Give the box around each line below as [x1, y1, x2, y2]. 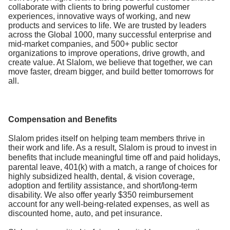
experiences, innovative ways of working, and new [8, 12, 190, 21]
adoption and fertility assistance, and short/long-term [8, 181, 197, 190]
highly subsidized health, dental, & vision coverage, [8, 172, 195, 181]
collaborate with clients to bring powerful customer [8, 3, 189, 12]
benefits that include [8, 153, 81, 162]
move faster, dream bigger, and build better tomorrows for [8, 67, 214, 76]
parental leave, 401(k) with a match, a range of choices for [8, 163, 217, 172]
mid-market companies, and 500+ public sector [8, 40, 178, 49]
